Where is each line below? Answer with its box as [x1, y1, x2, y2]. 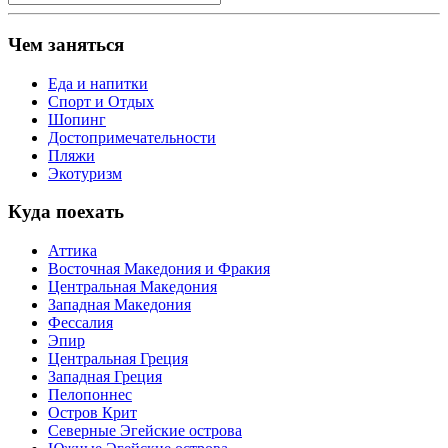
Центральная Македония [48, 278, 217, 296]
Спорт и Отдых [48, 92, 154, 110]
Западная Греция [48, 368, 162, 386]
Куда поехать [8, 201, 124, 223]
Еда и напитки [48, 74, 148, 92]
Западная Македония [48, 296, 191, 314]
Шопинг [48, 110, 106, 128]
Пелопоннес [48, 386, 132, 404]
